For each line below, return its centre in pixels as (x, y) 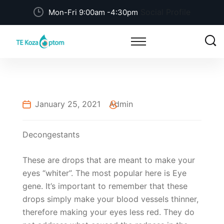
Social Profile (164, 12)
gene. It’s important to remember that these (105, 186)
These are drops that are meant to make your (109, 160)
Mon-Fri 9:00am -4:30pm (93, 12)
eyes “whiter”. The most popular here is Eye (104, 173)
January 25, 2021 (68, 104)
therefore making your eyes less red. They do (108, 212)
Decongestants (51, 134)
